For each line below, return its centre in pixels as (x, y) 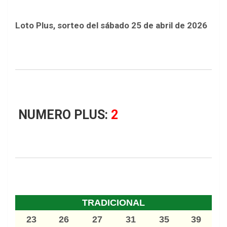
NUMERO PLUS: (62, 115)
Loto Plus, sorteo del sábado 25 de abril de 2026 (111, 26)
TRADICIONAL (113, 203)
